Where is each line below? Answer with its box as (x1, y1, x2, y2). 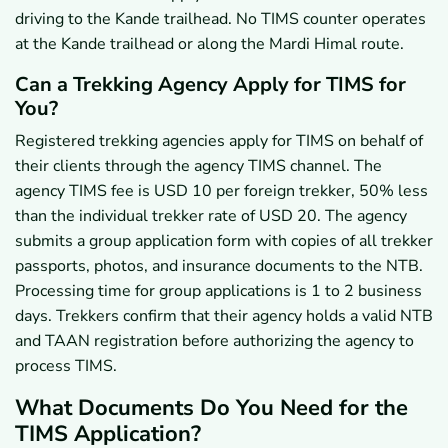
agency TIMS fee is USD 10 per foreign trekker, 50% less (15, 180, 428, 203)
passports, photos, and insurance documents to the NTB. (15, 255, 423, 278)
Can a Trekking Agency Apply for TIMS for (15, 71, 406, 99)
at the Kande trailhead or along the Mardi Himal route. (15, 33, 404, 56)
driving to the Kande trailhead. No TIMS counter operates (15, 8, 426, 31)
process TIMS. (15, 355, 117, 378)
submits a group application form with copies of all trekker (15, 230, 433, 253)
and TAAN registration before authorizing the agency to (15, 330, 414, 353)
